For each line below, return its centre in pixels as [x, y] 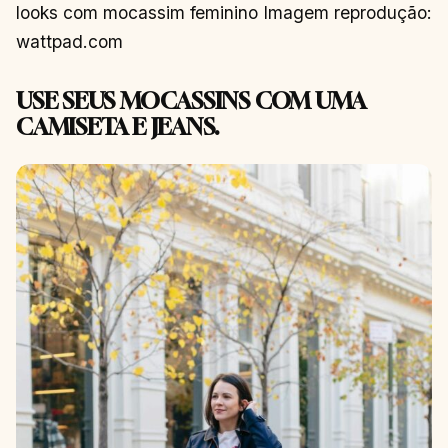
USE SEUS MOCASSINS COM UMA [191, 100]
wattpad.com [69, 41]
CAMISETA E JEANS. [118, 126]
